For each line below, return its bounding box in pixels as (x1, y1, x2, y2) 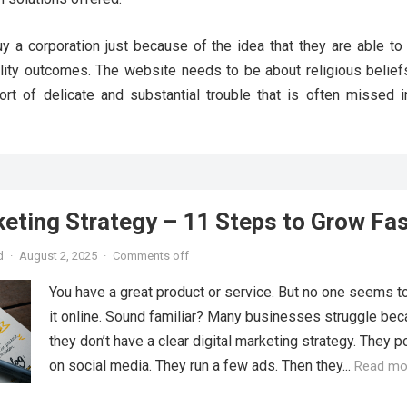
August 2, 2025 (19, 249, 97, 263)
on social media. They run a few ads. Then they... (49, 357, 354, 374)
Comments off (113, 249, 189, 263)
